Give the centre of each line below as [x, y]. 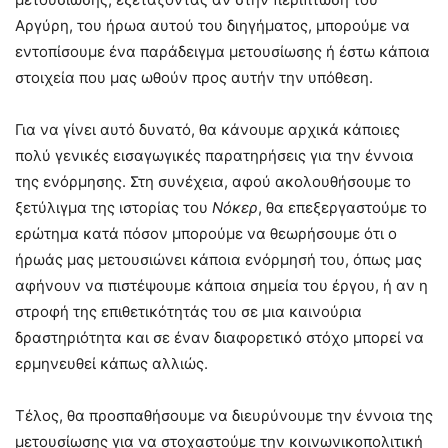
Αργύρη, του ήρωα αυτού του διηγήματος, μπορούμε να [212, 26]
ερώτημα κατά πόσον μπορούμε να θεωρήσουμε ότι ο [206, 234]
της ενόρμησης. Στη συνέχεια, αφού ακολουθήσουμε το [213, 182]
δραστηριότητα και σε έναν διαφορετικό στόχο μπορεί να [219, 338]
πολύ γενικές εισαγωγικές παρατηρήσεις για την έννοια [214, 156]
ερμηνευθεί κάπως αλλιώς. [111, 364]
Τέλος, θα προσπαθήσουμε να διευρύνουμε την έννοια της [224, 416]
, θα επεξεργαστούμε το [342, 208]
